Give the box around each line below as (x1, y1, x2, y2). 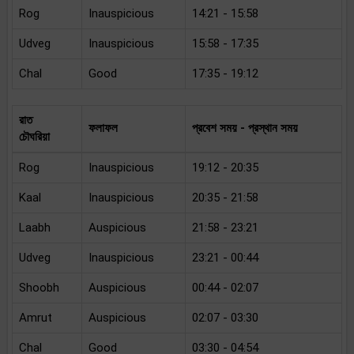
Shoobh (19, 281, 59, 295)
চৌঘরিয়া (19, 130, 50, 144)
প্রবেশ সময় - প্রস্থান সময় (192, 121, 298, 135)
